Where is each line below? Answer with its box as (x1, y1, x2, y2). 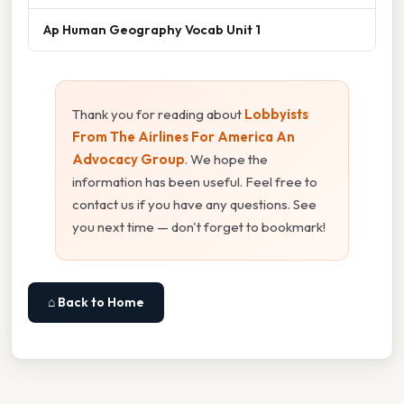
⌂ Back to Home (48, 294, 144, 311)
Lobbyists (244, 106, 308, 124)
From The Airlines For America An (72, 128, 295, 146)
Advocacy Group (72, 151, 185, 169)
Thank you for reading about (72, 106, 244, 124)
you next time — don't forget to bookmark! (72, 218, 326, 236)
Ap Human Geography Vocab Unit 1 (43, 21, 261, 39)
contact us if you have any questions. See (72, 196, 317, 214)
